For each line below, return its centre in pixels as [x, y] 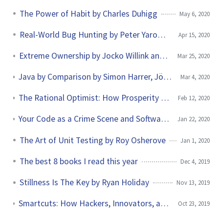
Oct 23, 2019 [194, 204]
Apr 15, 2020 [194, 34]
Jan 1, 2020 [195, 140]
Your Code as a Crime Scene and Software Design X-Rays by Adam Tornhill [165, 119]
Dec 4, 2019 [195, 161]
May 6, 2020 [195, 13]
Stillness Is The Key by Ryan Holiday [84, 183]
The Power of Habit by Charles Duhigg [88, 13]
